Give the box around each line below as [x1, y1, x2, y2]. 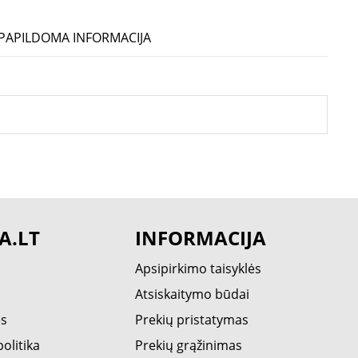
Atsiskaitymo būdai [135, 285, 250, 303]
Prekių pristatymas [135, 311, 249, 328]
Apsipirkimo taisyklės [135, 260, 262, 277]
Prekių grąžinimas [135, 336, 243, 354]
